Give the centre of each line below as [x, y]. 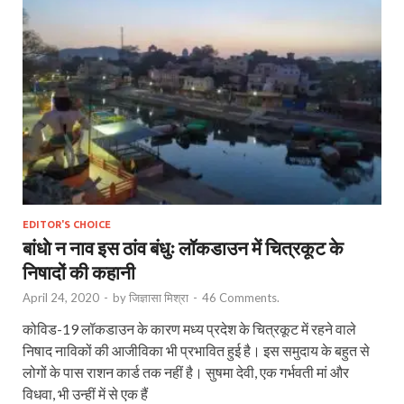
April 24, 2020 [61, 297]
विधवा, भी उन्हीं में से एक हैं [85, 393]
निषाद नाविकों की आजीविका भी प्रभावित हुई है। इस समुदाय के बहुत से [196, 350]
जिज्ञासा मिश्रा [159, 297]
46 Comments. [241, 297]
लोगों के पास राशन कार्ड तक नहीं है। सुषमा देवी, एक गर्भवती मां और [186, 372]
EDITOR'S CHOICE [67, 224]
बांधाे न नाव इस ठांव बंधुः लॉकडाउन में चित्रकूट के [183, 247]
